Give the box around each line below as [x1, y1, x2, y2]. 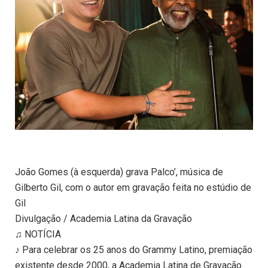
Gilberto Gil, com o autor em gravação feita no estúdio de [15, 182, 251, 194]
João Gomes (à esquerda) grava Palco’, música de [15, 166, 223, 178]
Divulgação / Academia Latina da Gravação [15, 213, 192, 225]
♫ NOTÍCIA [15, 229, 61, 240]
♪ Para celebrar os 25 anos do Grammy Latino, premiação [15, 244, 252, 256]
